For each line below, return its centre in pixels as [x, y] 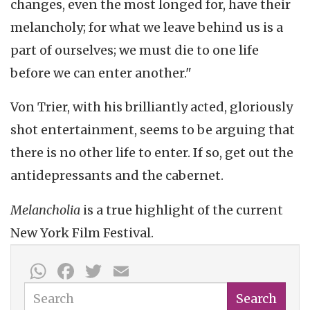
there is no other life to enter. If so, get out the [152, 153]
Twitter [145, 270]
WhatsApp [105, 270]
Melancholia [47, 210]
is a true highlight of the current [183, 210]
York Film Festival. [97, 232]
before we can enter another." [101, 73]
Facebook [129, 270]
